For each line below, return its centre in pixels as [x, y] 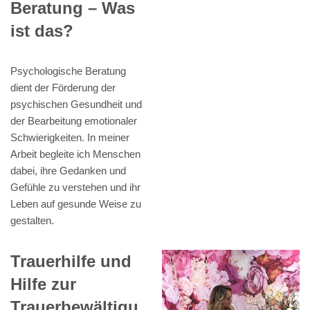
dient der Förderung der [63, 88]
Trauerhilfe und [71, 262]
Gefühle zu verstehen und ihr [75, 188]
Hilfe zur [43, 284]
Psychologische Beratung [68, 71]
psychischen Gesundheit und [76, 104]
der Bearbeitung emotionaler [74, 121]
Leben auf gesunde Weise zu [76, 204]
